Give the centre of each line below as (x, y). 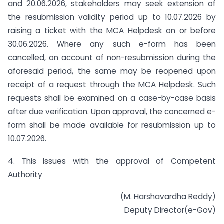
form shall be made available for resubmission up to (112, 125)
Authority (25, 174)
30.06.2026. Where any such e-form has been (112, 44)
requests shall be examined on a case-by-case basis (112, 98)
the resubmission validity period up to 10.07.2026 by (112, 17)
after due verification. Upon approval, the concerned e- (112, 111)
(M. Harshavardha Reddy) (168, 197)
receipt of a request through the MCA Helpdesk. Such (112, 84)
